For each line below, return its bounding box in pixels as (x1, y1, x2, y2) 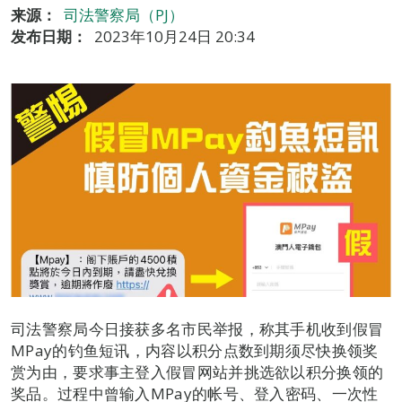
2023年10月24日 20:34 (94, 26, 255, 47)
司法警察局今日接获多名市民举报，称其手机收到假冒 (11, 319, 384, 340)
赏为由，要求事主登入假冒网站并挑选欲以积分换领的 (11, 362, 384, 383)
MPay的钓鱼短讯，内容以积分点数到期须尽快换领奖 (11, 340, 379, 362)
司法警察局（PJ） (64, 4, 184, 25)
